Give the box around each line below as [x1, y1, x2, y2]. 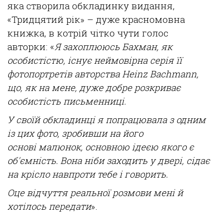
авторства [74, 68, 122, 80]
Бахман [122, 40, 157, 53]
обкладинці [42, 113, 95, 126]
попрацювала [106, 113, 167, 126]
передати [49, 200, 91, 213]
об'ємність [7, 154, 56, 167]
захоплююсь [63, 40, 120, 53]
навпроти [52, 168, 95, 181]
